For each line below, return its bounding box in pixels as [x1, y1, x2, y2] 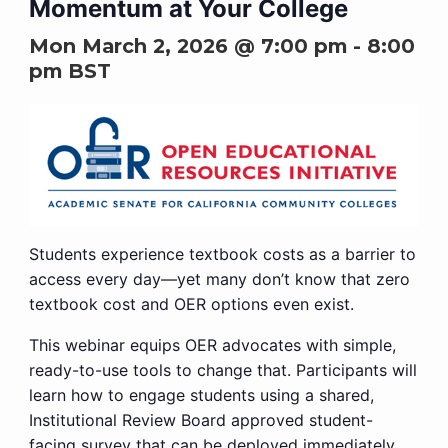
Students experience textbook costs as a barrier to [28, 243, 416, 264]
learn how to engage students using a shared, [28, 384, 374, 405]
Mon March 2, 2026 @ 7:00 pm [28, 34, 347, 58]
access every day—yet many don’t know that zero [28, 268, 410, 289]
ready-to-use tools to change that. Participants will [28, 359, 417, 380]
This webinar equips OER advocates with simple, [28, 334, 396, 355]
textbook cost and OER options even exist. [28, 293, 354, 314]
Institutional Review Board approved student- [28, 409, 373, 430]
